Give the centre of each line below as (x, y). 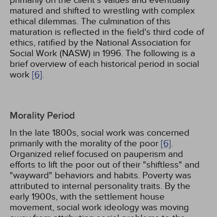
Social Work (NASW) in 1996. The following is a (102, 53)
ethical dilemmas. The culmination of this (90, 21)
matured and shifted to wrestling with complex (102, 11)
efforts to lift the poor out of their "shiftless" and (105, 165)
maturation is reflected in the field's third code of (107, 32)
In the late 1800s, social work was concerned (100, 133)
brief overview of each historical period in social (104, 64)
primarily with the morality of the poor (85, 143)
